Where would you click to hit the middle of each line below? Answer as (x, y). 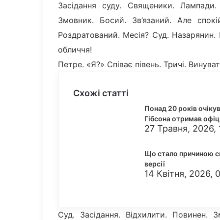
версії (155, 164)
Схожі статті (101, 93)
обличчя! (75, 49)
